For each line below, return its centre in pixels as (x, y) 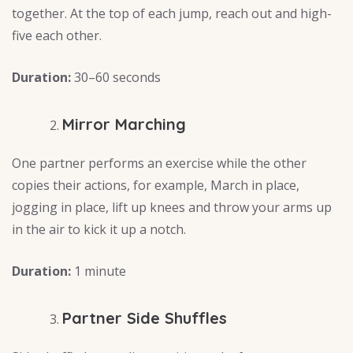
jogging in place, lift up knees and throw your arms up (172, 208)
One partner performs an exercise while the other (159, 163)
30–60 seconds (116, 78)
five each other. (57, 36)
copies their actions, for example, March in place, (156, 186)
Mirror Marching (124, 124)
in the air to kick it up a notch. (99, 230)
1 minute (98, 271)
